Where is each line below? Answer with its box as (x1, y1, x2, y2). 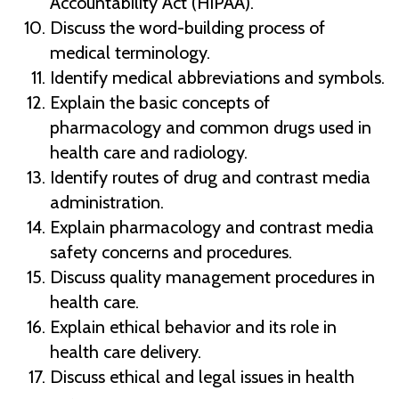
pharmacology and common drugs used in (50, 117, 371, 139)
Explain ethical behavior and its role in (50, 316, 337, 338)
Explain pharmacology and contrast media (50, 216, 374, 239)
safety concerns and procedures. (50, 241, 292, 264)
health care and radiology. (50, 142, 248, 164)
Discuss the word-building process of (50, 17, 325, 39)
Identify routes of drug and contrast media (50, 167, 370, 189)
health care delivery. (50, 341, 201, 363)
